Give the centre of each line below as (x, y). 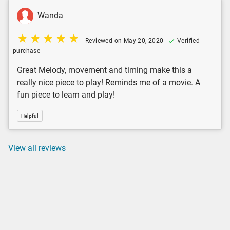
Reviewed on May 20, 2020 (124, 40)
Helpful (30, 116)
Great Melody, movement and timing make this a (104, 70)
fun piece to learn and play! (66, 94)
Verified (189, 40)
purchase (27, 51)
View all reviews (37, 148)
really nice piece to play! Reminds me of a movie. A (109, 82)
